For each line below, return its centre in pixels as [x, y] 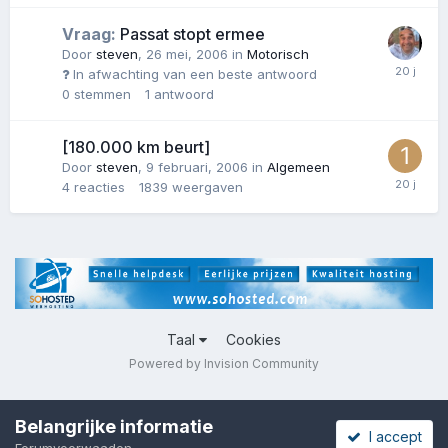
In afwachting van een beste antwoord [193, 73]
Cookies [253, 340]
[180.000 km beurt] [136, 146]
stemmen [102, 93]
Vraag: [89, 33]
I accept [391, 436]
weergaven [207, 186]
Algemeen [298, 166]
